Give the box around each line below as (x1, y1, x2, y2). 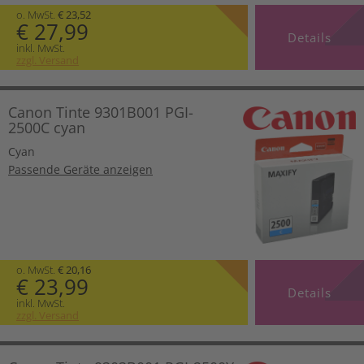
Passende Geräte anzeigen (8, 162, 153, 178)
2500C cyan (8, 118, 85, 138)
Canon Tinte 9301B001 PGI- (8, 102, 193, 123)
